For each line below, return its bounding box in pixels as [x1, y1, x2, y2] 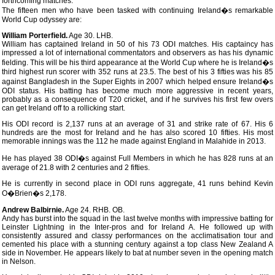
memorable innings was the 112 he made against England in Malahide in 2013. [2, 137, 266, 145]
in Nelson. [2, 257, 36, 266]
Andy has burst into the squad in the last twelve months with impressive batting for [2, 214, 273, 223]
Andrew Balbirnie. [2, 206, 64, 214]
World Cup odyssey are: [2, 15, 82, 24]
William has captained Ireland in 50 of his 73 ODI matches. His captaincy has [2, 40, 273, 48]
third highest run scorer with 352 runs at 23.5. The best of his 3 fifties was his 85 [2, 68, 273, 76]
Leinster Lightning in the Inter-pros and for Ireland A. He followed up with [2, 223, 273, 231]
